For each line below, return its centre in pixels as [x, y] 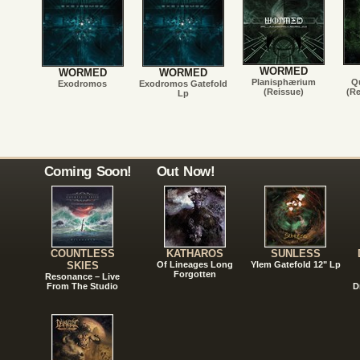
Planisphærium [283, 82]
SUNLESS [295, 254]
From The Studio [82, 286]
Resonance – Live [82, 276]
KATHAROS [195, 254]
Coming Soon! [88, 171]
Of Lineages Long [195, 264]
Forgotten [195, 274]
